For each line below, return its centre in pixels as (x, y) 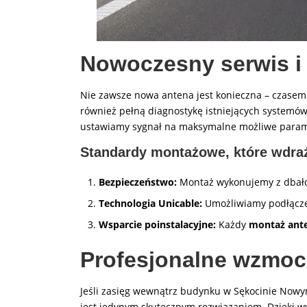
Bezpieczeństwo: (138, 182)
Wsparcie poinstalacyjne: (157, 224)
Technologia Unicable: (150, 203)
